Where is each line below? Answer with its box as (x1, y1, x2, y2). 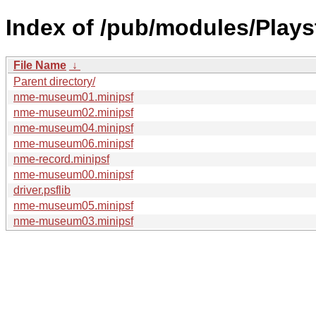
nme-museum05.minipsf (13, 199, 133, 212)
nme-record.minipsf (13, 152, 109, 165)
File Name (13, 59, 66, 71)
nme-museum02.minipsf (13, 106, 133, 119)
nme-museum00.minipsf (13, 168, 133, 181)
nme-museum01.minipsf (13, 90, 133, 103)
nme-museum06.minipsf (13, 137, 133, 150)
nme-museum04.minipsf (13, 121, 133, 134)
